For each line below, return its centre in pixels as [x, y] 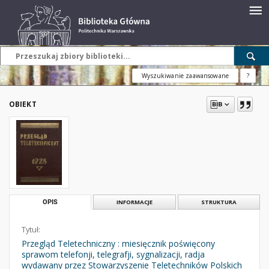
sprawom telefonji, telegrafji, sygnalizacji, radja [113, 254]
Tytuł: [31, 230]
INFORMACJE [134, 202]
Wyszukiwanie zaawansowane [185, 76]
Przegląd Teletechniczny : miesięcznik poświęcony [118, 243]
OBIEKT [23, 104]
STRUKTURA [219, 202]
